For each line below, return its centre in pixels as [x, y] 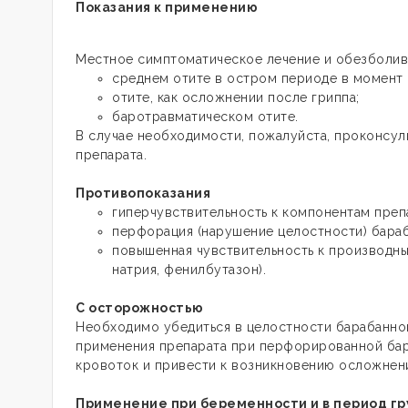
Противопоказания [143, 193]
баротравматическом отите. [205, 117]
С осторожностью [140, 308]
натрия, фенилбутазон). [189, 270]
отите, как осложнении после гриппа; [236, 97]
